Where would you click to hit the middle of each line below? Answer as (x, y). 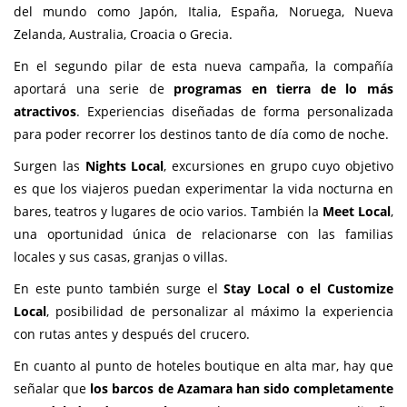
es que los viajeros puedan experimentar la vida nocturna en (203, 189)
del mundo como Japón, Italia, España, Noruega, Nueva (203, 12)
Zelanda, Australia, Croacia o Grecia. (123, 35)
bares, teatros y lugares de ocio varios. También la (168, 212)
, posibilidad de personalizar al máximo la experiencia (220, 312)
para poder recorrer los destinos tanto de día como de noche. (201, 134)
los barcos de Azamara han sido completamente (242, 389)
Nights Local (124, 166)
